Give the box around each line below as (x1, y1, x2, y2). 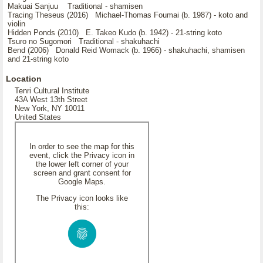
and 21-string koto (8, 55, 69, 63)
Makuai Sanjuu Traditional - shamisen (8, 2, 143, 11)
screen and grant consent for (33, 168, 131, 177)
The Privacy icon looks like (36, 194, 128, 203)
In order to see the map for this (29, 142, 134, 151)
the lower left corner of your (35, 160, 129, 168)
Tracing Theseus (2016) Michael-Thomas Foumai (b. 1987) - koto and (8, 11, 248, 19)
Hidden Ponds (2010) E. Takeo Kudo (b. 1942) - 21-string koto (8, 28, 222, 37)
